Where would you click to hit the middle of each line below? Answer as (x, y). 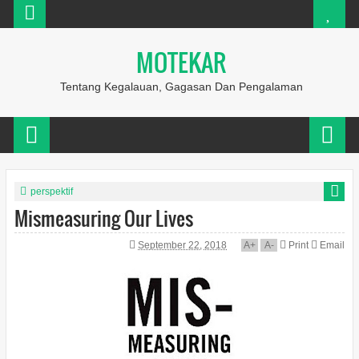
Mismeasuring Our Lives (103, 218)
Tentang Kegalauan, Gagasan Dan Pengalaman (181, 87)
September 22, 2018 (183, 245)
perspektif (51, 192)
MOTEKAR (182, 62)
